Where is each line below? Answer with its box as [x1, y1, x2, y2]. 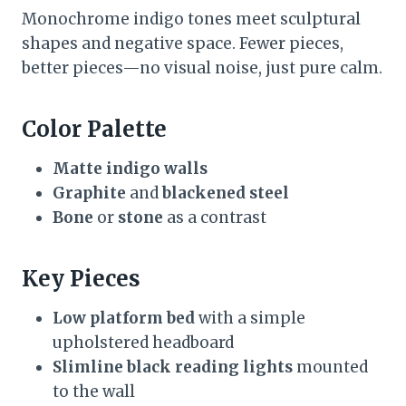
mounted [293, 357, 368, 378]
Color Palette [22, 115, 167, 144]
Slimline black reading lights [53, 357, 293, 378]
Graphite [53, 183, 126, 204]
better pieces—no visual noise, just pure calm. [22, 58, 382, 79]
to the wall [53, 382, 135, 402]
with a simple [195, 308, 305, 329]
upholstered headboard [53, 333, 234, 353]
